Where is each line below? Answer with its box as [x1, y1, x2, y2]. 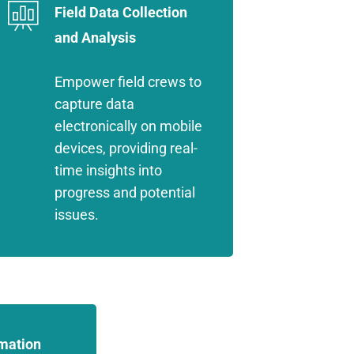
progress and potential [54, 184, 195, 201]
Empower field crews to [54, 73, 201, 90]
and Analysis [54, 29, 136, 46]
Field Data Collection [54, 4, 187, 21]
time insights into [54, 162, 162, 179]
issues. [54, 206, 99, 223]
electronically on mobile [54, 118, 202, 134]
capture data [54, 96, 134, 112]
